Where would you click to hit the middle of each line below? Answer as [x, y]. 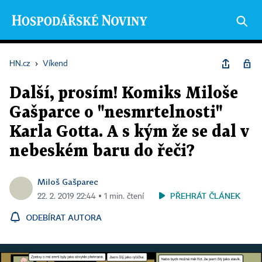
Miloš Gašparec [68, 182]
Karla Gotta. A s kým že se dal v [129, 132]
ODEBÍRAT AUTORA [64, 217]
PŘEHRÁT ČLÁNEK [205, 196]
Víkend [55, 64]
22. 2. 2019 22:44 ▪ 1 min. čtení [91, 196]
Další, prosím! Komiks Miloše [124, 94]
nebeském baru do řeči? [102, 151]
